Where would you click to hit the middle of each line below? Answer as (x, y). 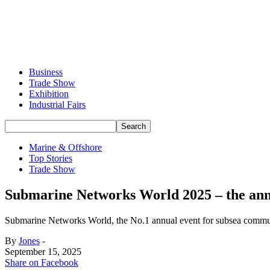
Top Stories (51, 158)
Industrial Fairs (57, 105)
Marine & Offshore (65, 147)
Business (46, 72)
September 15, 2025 (43, 251)
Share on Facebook (42, 262)
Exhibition (49, 94)
